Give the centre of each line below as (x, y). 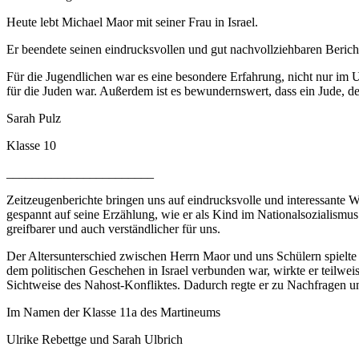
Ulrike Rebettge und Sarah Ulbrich (95, 339)
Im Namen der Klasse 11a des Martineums (113, 312)
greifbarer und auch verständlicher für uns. (113, 228)
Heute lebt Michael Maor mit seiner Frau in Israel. (132, 22)
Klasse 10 (31, 145)
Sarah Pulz (34, 118)
